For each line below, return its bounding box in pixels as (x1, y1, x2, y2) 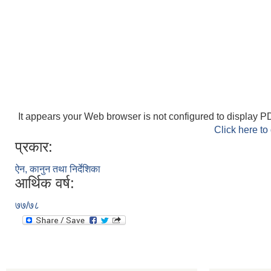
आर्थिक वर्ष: (15, 175, 74, 191)
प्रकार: (15, 139, 53, 155)
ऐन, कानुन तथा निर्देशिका (15, 164, 100, 174)
